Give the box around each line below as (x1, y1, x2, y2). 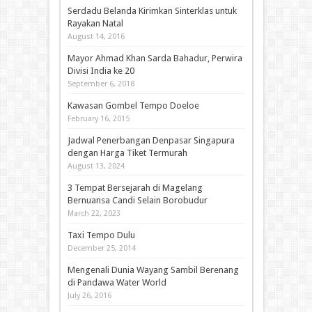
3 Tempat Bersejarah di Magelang (67, 182, 203, 193)
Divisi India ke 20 (67, 65, 134, 76)
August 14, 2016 (67, 31, 125, 41)
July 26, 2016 (67, 290, 111, 300)
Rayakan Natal (67, 17, 123, 29)
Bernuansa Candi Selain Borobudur (67, 194, 208, 205)
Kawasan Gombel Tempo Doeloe (67, 100, 199, 111)
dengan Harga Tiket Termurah (67, 147, 187, 158)
